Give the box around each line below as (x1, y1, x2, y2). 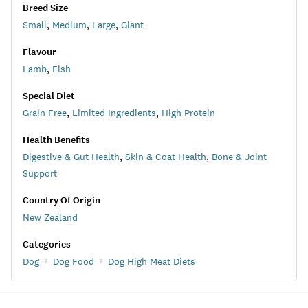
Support (23, 167, 57, 179)
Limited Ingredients (72, 107, 156, 119)
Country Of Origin (23, 194, 100, 207)
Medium (52, 19, 87, 31)
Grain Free (23, 107, 67, 119)
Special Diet (23, 89, 75, 102)
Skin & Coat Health (125, 151, 206, 163)
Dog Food (53, 255, 94, 267)
